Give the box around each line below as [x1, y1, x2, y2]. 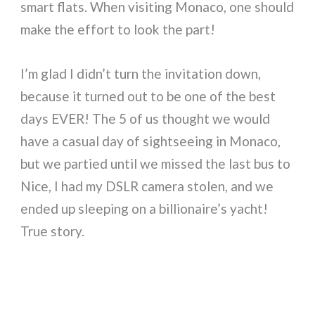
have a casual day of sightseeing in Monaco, [20, 132, 281, 149]
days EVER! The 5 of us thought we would [20, 110, 271, 127]
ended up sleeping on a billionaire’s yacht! [20, 200, 269, 217]
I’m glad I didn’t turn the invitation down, [20, 65, 262, 82]
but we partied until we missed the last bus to [20, 155, 291, 172]
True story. [20, 222, 85, 239]
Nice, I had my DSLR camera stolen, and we [20, 177, 274, 194]
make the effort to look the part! [20, 21, 216, 38]
